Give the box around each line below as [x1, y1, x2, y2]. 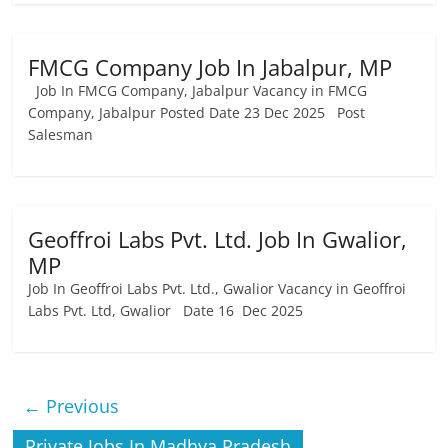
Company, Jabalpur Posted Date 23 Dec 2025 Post [28, 103, 366, 122]
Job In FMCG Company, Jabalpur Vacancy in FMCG [28, 81, 368, 100]
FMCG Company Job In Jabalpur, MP [28, 52, 393, 82]
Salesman [28, 125, 102, 144]
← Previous [23, 394, 120, 418]
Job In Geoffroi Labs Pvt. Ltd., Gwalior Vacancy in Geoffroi [28, 279, 407, 298]
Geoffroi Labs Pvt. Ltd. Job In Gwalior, [28, 224, 408, 254]
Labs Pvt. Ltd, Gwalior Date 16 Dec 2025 [28, 301, 312, 320]
